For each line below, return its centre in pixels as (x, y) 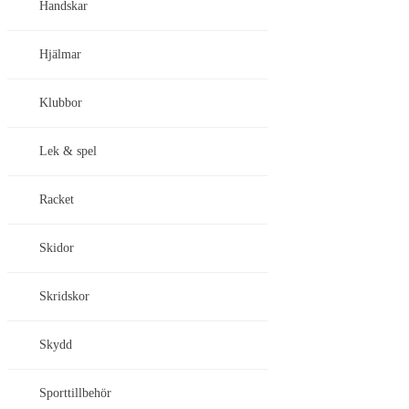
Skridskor (64, 297)
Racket (57, 200)
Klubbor (61, 103)
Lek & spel (68, 152)
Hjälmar (60, 55)
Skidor (57, 248)
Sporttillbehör (75, 393)
